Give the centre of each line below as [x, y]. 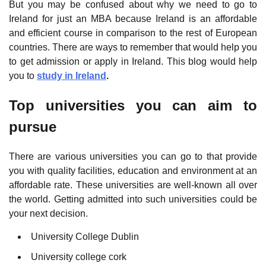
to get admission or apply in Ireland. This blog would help [133, 61]
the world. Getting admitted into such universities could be [133, 199]
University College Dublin [85, 236]
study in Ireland [72, 75]
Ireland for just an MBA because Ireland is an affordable [133, 18]
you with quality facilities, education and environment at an [133, 170]
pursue [33, 126]
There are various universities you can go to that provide [133, 156]
